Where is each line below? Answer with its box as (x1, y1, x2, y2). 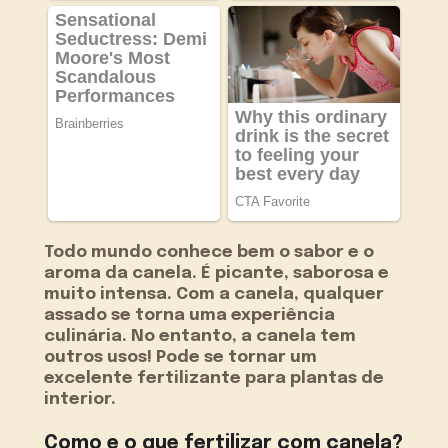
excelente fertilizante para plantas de (44, 370, 385, 388)
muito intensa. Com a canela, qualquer (44, 286, 385, 304)
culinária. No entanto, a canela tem (44, 328, 357, 346)
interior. (44, 391, 117, 409)
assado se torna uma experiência (44, 307, 336, 325)
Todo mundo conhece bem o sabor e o (44, 244, 375, 262)
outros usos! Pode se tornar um (44, 349, 318, 367)
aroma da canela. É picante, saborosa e (44, 265, 390, 283)
